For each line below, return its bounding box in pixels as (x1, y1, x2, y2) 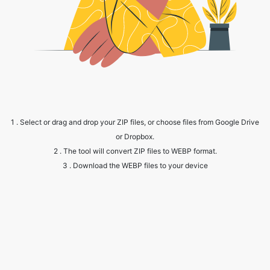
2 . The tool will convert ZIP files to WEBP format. (53, 102, 217, 111)
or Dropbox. (116, 87, 154, 96)
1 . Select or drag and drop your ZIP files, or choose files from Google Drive (11, 73, 259, 82)
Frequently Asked (61, 245, 209, 267)
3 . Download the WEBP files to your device (62, 116, 208, 125)
